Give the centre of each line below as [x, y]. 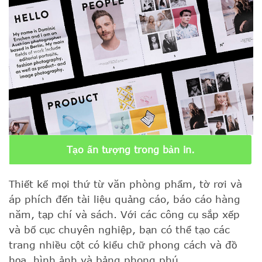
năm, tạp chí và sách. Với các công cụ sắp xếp [124, 214]
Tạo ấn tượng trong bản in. [130, 150]
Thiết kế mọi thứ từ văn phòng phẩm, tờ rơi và [125, 184]
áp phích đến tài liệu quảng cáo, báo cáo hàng [125, 199]
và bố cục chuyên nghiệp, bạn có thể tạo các [119, 230]
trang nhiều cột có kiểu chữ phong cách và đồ [123, 245]
